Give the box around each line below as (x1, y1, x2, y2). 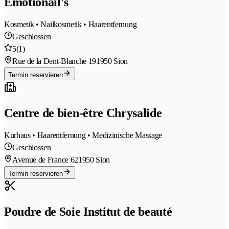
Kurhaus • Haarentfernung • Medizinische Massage (4, 130, 162, 140)
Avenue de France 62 (12, 155, 78, 164)
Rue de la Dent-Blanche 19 (12, 57, 96, 66)
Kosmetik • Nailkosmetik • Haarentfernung (4, 20, 137, 29)
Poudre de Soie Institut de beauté (4, 204, 172, 218)
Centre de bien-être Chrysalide (4, 106, 162, 120)
